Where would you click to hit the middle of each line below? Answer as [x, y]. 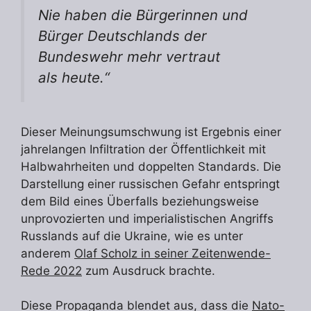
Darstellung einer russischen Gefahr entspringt [150, 184]
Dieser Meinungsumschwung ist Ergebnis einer [151, 132]
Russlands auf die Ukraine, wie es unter [132, 236]
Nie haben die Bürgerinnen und [143, 15]
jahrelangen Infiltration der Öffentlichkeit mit [143, 149]
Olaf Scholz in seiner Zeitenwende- [173, 253]
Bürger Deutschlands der [123, 36]
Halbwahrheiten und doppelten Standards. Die [151, 166]
